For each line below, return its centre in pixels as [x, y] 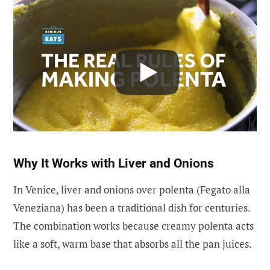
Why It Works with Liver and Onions [114, 163]
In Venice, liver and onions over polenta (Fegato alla [132, 189]
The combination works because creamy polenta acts [133, 225]
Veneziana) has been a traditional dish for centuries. [132, 207]
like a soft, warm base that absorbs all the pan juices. [133, 243]
